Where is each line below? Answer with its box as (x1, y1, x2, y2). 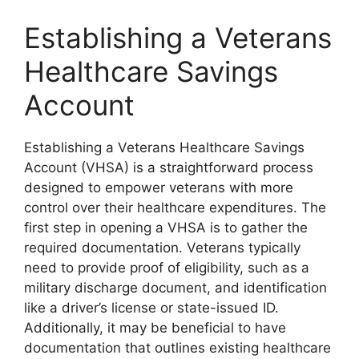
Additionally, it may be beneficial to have (24, 320, 286, 337)
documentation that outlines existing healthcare (24, 340, 331, 357)
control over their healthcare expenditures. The (24, 200, 326, 216)
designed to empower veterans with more (24, 179, 293, 196)
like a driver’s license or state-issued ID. (24, 300, 279, 317)
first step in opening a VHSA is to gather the (24, 220, 308, 236)
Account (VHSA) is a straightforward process (24, 159, 313, 176)
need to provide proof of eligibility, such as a (24, 260, 309, 276)
